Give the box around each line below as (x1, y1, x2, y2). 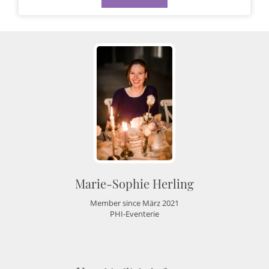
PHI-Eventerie (110, 208, 159, 219)
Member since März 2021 (90, 197, 179, 208)
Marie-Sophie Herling (75, 175, 194, 192)
